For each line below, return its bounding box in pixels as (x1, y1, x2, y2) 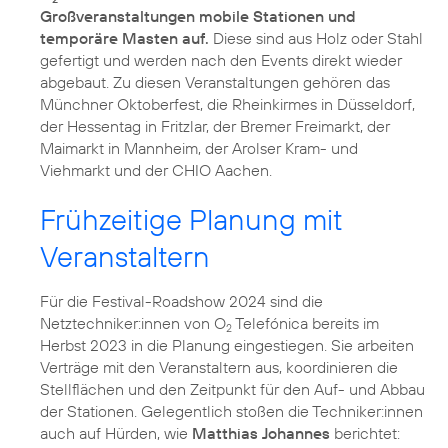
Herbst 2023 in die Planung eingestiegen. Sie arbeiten (40, 335, 414, 356)
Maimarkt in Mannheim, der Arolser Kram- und (40, 138, 358, 159)
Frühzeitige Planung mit (40, 201, 342, 239)
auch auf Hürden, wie (40, 423, 192, 444)
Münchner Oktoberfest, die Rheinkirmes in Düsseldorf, (40, 94, 415, 115)
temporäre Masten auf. (40, 28, 209, 49)
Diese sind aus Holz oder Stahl (209, 28, 423, 49)
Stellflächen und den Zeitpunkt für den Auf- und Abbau (40, 379, 425, 400)
